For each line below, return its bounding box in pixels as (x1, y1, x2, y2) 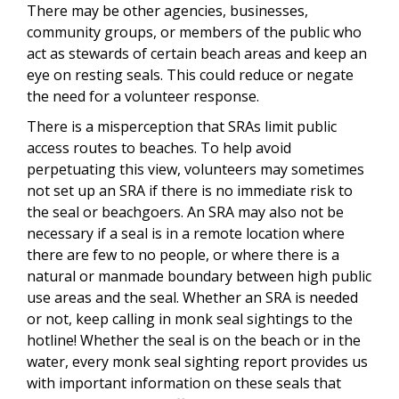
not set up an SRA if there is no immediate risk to (27, 181, 353, 201)
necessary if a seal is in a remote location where (27, 224, 345, 244)
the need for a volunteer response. (27, 86, 263, 107)
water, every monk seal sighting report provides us (27, 352, 368, 372)
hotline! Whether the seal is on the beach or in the (27, 330, 361, 351)
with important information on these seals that (27, 373, 341, 394)
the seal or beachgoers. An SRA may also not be (27, 202, 344, 223)
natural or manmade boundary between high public (27, 266, 371, 287)
